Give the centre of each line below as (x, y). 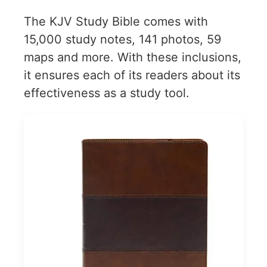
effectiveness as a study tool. (107, 93)
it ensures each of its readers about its (132, 75)
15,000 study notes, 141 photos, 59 (122, 39)
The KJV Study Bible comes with (116, 21)
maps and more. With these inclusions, (133, 57)
